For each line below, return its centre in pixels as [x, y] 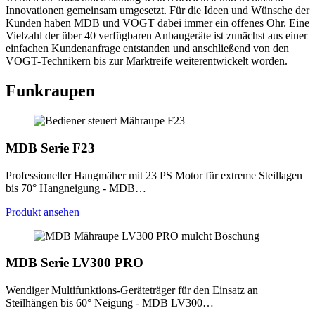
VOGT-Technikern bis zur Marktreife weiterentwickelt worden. [147, 61]
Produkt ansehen [43, 212]
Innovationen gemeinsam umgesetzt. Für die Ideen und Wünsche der [157, 11]
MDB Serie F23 [50, 148]
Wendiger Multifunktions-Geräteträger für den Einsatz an [132, 290]
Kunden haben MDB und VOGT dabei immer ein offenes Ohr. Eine [157, 23]
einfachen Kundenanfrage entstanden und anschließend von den [147, 49]
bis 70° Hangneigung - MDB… [76, 188]
